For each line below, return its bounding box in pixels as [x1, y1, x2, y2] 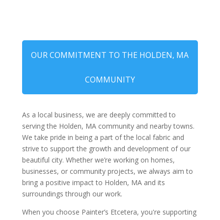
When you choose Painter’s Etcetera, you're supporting [22, 207, 196, 217]
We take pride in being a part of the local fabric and [22, 133, 184, 142]
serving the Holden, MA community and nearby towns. [22, 121, 194, 131]
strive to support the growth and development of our [22, 144, 191, 154]
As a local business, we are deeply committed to [22, 110, 176, 120]
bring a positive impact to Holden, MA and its [22, 178, 165, 188]
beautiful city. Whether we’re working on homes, [22, 155, 175, 165]
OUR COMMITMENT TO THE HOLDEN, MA [31, 50, 189, 61]
